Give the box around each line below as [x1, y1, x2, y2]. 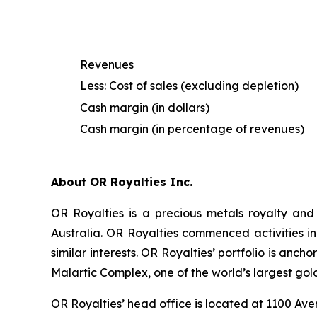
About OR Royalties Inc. [51, 175, 192, 189]
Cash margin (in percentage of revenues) [80, 122, 304, 136]
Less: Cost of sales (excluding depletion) [80, 79, 299, 93]
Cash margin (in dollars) [80, 100, 209, 115]
